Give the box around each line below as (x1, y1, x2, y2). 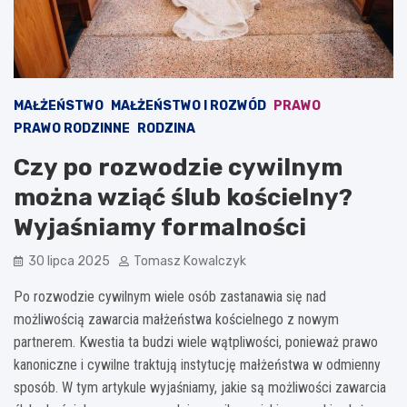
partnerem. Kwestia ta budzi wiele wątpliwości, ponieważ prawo (14, 333, 378, 351)
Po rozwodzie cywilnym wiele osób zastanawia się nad (14, 287, 326, 305)
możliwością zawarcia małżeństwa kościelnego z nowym (14, 310, 339, 328)
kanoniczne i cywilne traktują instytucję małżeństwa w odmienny (14, 355, 381, 373)
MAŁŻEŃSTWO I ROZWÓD (111, 97, 266, 114)
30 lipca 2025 (28, 253, 110, 269)
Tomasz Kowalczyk (134, 253, 246, 269)
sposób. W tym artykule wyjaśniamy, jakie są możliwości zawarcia (14, 378, 386, 396)
